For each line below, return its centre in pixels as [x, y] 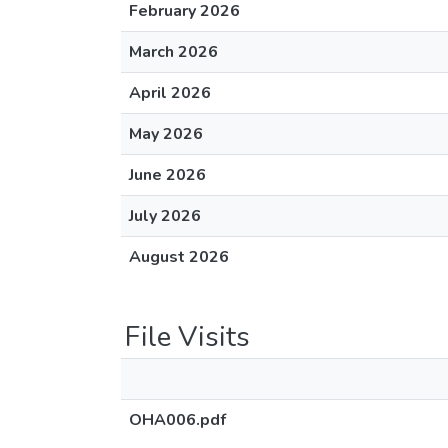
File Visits [187, 337]
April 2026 [170, 93]
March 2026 [173, 52]
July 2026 [165, 216]
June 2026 [167, 175]
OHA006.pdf [177, 420]
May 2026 [166, 134]
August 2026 [179, 257]
